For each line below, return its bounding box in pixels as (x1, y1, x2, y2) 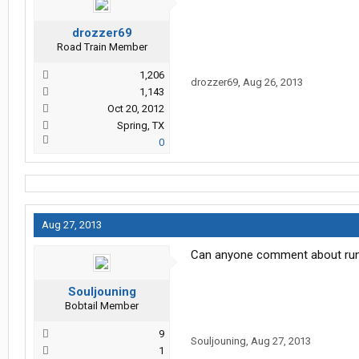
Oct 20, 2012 (107, 103, 164, 115)
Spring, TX (117, 119, 164, 132)
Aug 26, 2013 (243, 76, 303, 89)
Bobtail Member (65, 300, 139, 313)
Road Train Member (56, 41, 147, 54)
